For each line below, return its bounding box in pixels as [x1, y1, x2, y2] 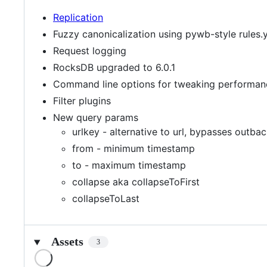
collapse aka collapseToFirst [72, 176, 200, 188]
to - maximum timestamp [72, 159, 186, 172]
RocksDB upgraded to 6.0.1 [53, 61, 175, 74]
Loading [53, 249, 85, 259]
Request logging [53, 45, 126, 57]
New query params [53, 111, 138, 124]
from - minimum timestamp [72, 142, 195, 155]
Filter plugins [53, 95, 111, 107]
